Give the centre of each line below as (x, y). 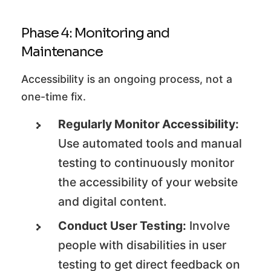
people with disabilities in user (142, 245)
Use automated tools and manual (150, 144)
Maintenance (62, 52)
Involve (208, 226)
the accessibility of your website (148, 182)
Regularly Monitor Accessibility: (149, 124)
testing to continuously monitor (146, 163)
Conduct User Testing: (122, 226)
